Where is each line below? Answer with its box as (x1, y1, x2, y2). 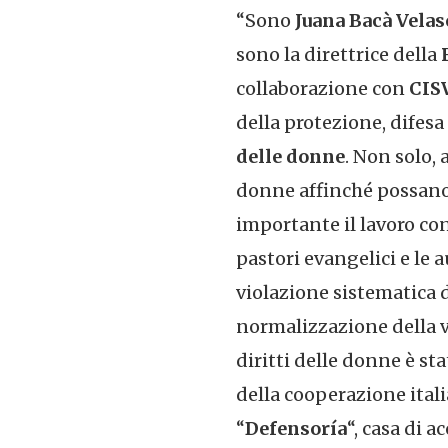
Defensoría (245, 417, 347, 441)
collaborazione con (236, 77, 409, 101)
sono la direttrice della (236, 43, 437, 67)
